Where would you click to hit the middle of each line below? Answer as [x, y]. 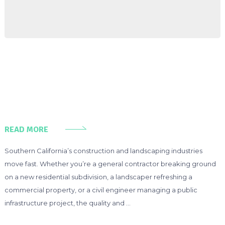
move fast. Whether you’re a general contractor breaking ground [110, 163]
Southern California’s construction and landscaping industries [103, 150]
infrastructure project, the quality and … [67, 203]
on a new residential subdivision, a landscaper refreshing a [98, 177]
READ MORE [26, 129]
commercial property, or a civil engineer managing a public [101, 190]
